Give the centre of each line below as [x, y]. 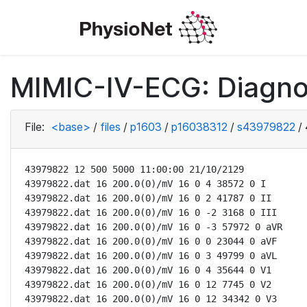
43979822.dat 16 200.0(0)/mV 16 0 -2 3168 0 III [151, 212]
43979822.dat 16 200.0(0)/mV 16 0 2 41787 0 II [148, 198]
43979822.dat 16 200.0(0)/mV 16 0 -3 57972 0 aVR [153, 227]
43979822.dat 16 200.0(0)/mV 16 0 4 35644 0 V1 [148, 270]
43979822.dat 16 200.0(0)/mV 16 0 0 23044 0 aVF [151, 241]
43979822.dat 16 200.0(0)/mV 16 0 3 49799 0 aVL [151, 256]
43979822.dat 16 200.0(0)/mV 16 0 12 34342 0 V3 [151, 299]
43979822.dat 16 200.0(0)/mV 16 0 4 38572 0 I [145, 184]
